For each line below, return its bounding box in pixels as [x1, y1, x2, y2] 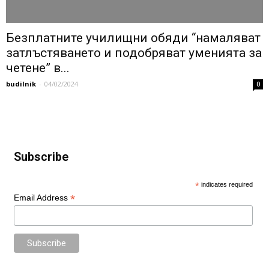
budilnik [6, 79, 36, 89]
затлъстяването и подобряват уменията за [6, 46, 262, 61]
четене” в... [6, 61, 70, 76]
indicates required [199, 181, 253, 189]
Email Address [13, 193, 70, 203]
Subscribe [13, 150, 68, 165]
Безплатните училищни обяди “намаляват [6, 31, 261, 46]
